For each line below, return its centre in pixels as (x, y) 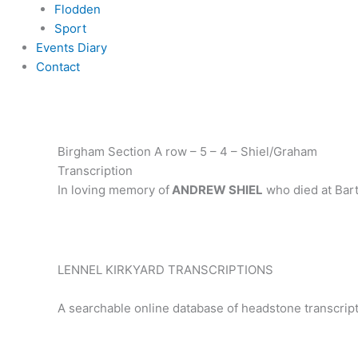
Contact (58, 66)
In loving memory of (113, 190)
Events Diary (72, 47)
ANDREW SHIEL (216, 190)
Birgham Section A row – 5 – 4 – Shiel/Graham (187, 152)
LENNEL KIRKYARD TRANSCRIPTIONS (165, 269)
